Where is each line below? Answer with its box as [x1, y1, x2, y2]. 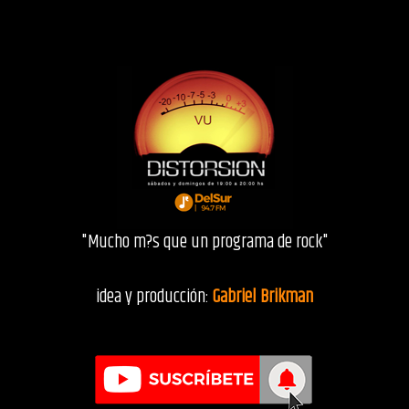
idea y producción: [96, 283, 213, 311]
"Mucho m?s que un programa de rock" [80, 228, 329, 257]
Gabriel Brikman [213, 283, 313, 311]
